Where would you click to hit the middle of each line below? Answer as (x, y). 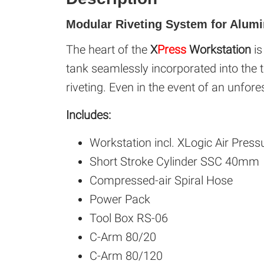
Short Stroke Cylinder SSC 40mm (174, 162)
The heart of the (108, 50)
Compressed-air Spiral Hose (161, 181)
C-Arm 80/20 (123, 237)
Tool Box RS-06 (129, 218)
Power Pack (120, 199)
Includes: (88, 115)
